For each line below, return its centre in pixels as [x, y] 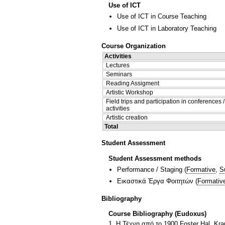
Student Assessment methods [155, 158]
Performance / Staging [150, 169]
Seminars [119, 74]
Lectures [118, 65]
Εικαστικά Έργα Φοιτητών [155, 181]
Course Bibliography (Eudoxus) [157, 214]
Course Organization [134, 46]
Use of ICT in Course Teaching [162, 17]
